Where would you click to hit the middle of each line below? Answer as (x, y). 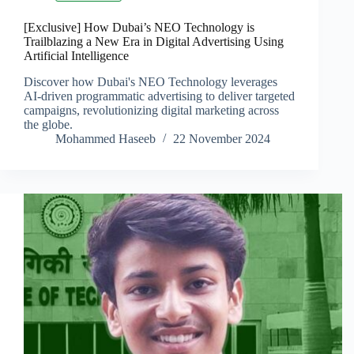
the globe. (48, 125)
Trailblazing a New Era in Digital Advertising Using (154, 42)
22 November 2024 (222, 139)
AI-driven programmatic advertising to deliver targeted (159, 96)
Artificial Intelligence (76, 56)
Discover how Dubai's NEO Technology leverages (151, 82)
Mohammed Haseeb (105, 139)
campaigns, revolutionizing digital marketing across (151, 111)
